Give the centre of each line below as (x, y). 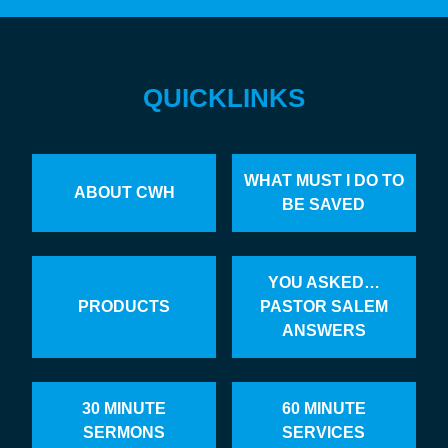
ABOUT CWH (124, 192)
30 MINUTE (124, 408)
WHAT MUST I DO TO (323, 180)
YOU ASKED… (323, 282)
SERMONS (124, 432)
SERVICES (324, 432)
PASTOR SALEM (323, 306)
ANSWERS (323, 330)
